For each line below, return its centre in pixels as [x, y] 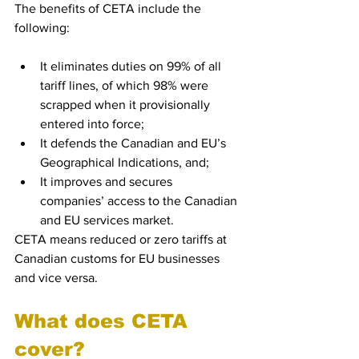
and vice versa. [58, 278]
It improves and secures [108, 182]
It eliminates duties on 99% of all [132, 66]
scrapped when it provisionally [127, 105]
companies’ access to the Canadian [140, 201]
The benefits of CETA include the [109, 8]
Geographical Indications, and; [125, 162]
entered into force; [92, 124]
